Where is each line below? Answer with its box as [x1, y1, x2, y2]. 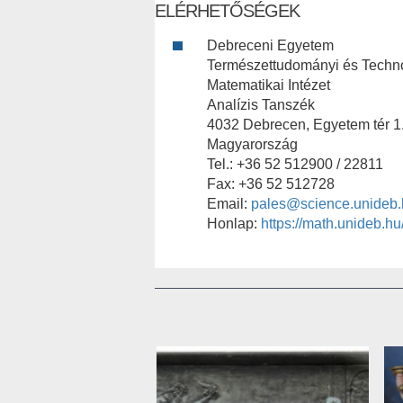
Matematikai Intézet [207, 76, 330, 93]
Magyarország [207, 136, 298, 152]
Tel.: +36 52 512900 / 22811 [207, 156, 383, 172]
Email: [207, 195, 251, 211]
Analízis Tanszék [207, 96, 315, 112]
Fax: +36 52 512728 [207, 175, 335, 192]
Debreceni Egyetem [207, 37, 334, 53]
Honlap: [207, 215, 261, 231]
